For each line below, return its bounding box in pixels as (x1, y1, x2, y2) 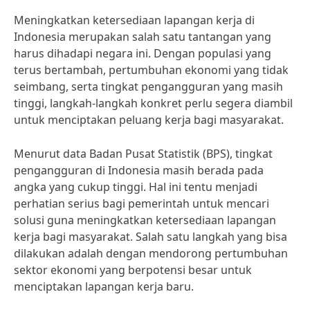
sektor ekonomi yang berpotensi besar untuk (14, 262, 252, 277)
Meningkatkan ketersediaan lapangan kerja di (14, 12, 255, 28)
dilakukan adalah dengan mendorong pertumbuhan (14, 246, 288, 261)
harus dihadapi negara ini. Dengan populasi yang (14, 46, 271, 61)
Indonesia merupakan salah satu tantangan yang (14, 29, 271, 44)
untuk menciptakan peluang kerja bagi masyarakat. (14, 112, 284, 127)
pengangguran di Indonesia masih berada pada (14, 163, 264, 178)
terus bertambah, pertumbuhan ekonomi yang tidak (14, 62, 289, 77)
